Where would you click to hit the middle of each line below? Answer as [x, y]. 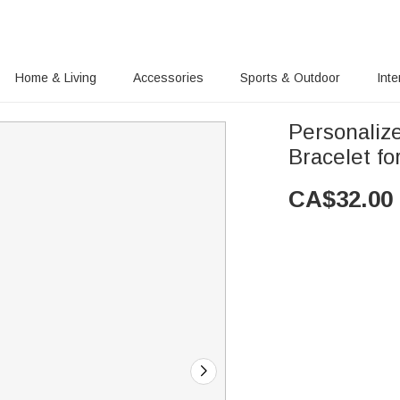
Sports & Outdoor [290, 78]
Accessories [168, 78]
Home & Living [56, 78]
